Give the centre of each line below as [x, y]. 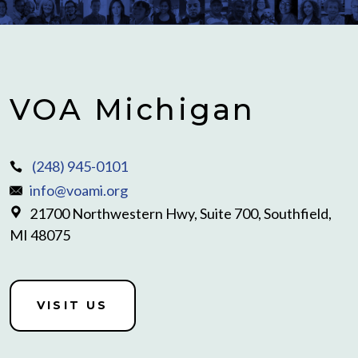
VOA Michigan [133, 110]
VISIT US [73, 306]
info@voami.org [79, 190]
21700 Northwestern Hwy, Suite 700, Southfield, [181, 214]
